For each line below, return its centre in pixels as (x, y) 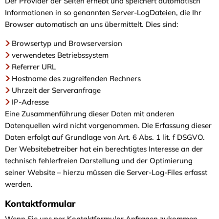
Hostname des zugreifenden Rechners (76, 78)
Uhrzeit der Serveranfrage (56, 90)
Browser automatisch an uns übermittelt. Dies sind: (93, 24)
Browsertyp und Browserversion (68, 43)
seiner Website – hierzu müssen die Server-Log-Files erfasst (106, 172)
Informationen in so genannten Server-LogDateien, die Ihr (103, 12)
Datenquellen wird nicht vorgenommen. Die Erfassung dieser (108, 125)
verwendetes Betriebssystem (60, 55)
